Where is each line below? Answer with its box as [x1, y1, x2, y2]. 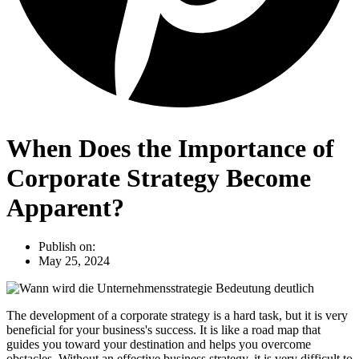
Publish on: [38, 240, 95, 254]
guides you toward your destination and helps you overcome [6, 337, 311, 352]
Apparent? [6, 192, 124, 222]
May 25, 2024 [38, 254, 110, 268]
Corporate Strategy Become [6, 163, 311, 192]
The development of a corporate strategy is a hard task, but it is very [6, 309, 348, 323]
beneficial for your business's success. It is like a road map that [6, 323, 321, 337]
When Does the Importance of [6, 133, 334, 163]
